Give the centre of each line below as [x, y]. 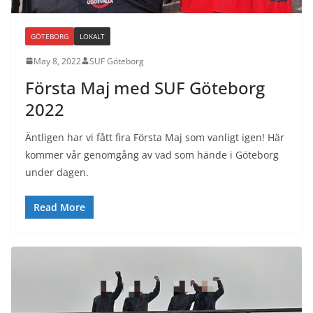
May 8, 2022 [57, 61]
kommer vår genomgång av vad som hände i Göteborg [152, 154]
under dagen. [57, 172]
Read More [59, 207]
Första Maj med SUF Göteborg [145, 87]
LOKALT [92, 36]
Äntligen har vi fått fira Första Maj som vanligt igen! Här [155, 137]
